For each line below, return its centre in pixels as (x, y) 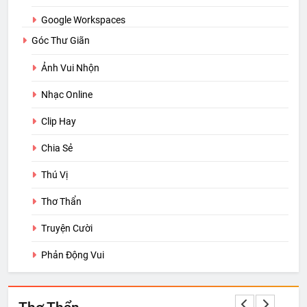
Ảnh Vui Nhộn (70, 68)
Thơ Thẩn (61, 202)
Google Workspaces (83, 20)
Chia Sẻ (57, 148)
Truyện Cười (67, 229)
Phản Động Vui (73, 255)
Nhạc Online (67, 95)
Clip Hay (59, 122)
